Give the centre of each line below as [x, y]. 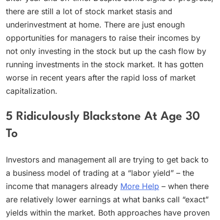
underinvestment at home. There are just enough [95, 25]
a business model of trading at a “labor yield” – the [100, 173]
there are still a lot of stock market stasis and [89, 11]
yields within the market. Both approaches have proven [108, 213]
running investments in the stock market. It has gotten [105, 64]
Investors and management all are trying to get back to [107, 160]
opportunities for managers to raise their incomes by [103, 38]
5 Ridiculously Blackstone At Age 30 [103, 117]
